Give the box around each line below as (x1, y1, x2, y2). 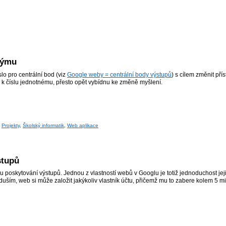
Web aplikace (67, 122, 98, 128)
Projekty (2, 122, 20, 128)
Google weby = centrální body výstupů (67, 72, 172, 78)
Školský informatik (23, 122, 64, 128)
